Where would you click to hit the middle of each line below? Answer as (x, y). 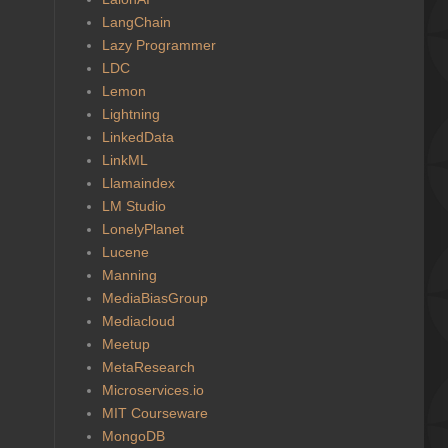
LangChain (136, 21)
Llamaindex (138, 182)
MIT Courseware (154, 412)
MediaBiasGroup (154, 297)
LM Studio (133, 205)
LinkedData (137, 136)
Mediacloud (138, 320)
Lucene (125, 251)
